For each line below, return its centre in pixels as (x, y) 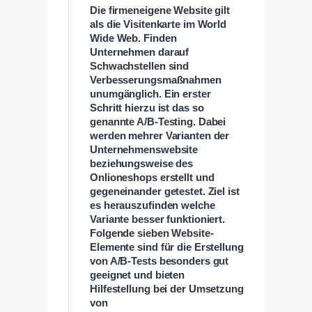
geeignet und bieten (138, 275)
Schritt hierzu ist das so (147, 108)
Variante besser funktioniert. (158, 220)
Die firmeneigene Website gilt (160, 11)
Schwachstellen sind (140, 67)
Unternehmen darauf (140, 53)
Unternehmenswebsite (144, 150)
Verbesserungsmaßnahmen (156, 80)
